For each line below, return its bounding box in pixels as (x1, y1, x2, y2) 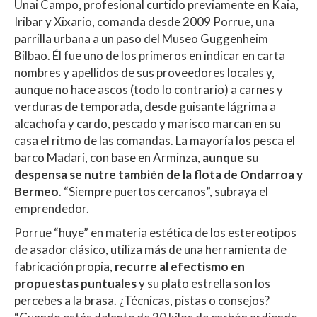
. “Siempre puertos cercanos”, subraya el (59, 184, 268, 200)
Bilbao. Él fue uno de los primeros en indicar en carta (14, 48, 285, 64)
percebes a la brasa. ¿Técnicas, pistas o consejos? (14, 293, 270, 309)
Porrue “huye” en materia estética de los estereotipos (14, 225, 296, 241)
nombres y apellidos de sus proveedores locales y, (14, 65, 275, 81)
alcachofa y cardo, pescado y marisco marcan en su (14, 116, 281, 132)
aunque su (202, 150, 259, 166)
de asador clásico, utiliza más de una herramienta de (14, 242, 287, 258)
